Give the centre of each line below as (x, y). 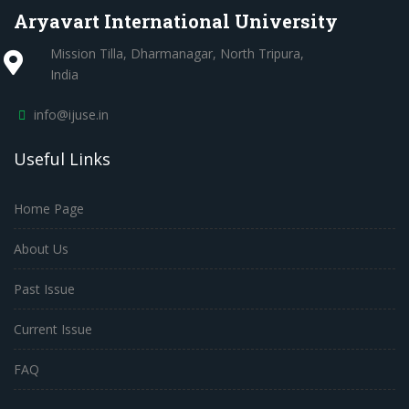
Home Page (49, 208)
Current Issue (53, 329)
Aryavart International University (176, 21)
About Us (41, 248)
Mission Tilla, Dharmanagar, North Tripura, (177, 53)
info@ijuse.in (71, 114)
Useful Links (62, 158)
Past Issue (44, 288)
